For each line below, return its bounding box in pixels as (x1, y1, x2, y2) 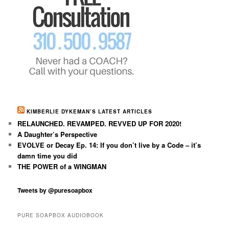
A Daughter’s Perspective (17, 129, 98, 139)
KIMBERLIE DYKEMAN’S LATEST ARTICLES (27, 107, 153, 115)
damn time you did (17, 150, 78, 161)
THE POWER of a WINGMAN (17, 161, 107, 171)
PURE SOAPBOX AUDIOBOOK (17, 212, 104, 219)
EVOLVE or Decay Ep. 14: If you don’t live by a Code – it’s (17, 140, 201, 150)
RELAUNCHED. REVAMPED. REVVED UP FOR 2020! (17, 118, 182, 128)
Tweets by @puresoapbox (17, 185, 93, 195)
